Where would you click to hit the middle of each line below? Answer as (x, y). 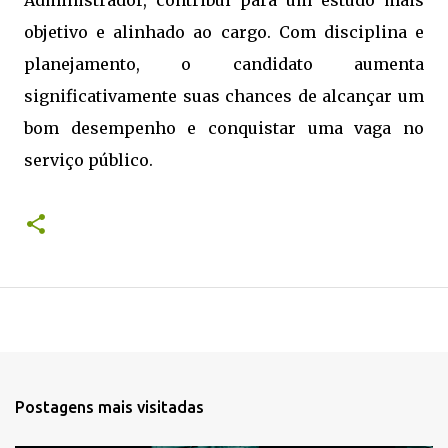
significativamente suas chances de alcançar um (224, 96)
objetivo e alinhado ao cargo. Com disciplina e (224, 32)
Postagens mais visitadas (109, 407)
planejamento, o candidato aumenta (224, 64)
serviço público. (88, 160)
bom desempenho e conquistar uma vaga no (224, 128)
